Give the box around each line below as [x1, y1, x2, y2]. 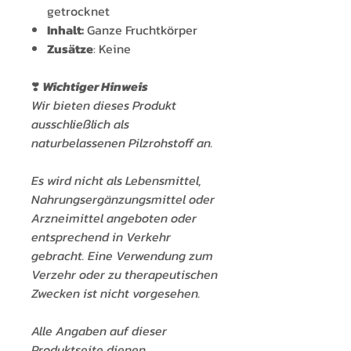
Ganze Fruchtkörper [84, 20, 197, 40]
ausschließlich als [31, 114, 129, 134]
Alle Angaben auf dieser [31, 321, 167, 341]
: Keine [93, 39, 131, 59]
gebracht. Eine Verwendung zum [31, 246, 213, 266]
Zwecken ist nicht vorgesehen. [31, 284, 201, 303]
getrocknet [47, 2, 110, 21]
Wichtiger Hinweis [42, 77, 148, 96]
